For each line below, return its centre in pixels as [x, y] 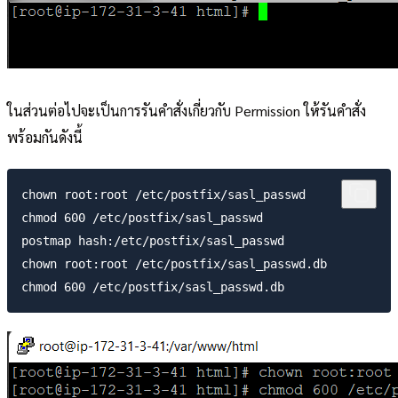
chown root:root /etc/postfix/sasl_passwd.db [174, 264]
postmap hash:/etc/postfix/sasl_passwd [153, 241]
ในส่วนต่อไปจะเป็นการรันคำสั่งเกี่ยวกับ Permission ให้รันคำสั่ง [187, 110]
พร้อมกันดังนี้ [45, 137]
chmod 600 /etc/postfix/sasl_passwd [142, 218]
